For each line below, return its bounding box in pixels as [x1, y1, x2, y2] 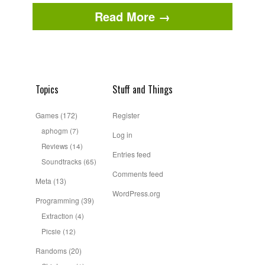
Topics [35, 82, 59, 97]
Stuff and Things [112, 82, 173, 97]
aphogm [41, 125, 68, 136]
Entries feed [112, 149, 151, 160]
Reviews [41, 141, 68, 151]
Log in [112, 130, 132, 140]
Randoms [35, 245, 67, 256]
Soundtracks [41, 156, 82, 167]
